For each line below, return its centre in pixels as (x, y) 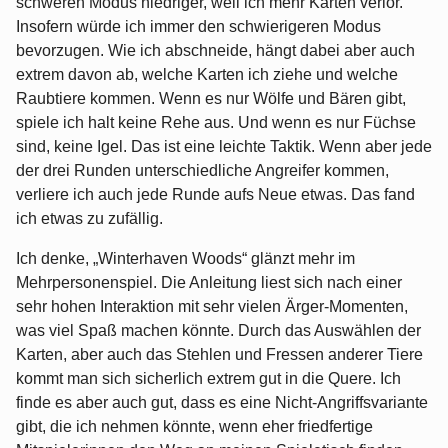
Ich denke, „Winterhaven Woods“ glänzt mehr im (185, 259)
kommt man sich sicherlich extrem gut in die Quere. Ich (208, 379)
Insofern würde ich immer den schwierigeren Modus (198, 27)
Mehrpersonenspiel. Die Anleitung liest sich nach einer (209, 283)
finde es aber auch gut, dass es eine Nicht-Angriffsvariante (222, 403)
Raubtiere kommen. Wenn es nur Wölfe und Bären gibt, (211, 99)
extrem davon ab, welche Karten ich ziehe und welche (207, 75)
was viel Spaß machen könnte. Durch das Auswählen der (218, 331)
